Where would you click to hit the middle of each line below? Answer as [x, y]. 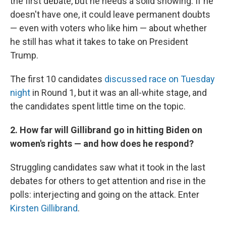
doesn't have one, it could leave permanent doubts [110, 14]
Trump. [24, 55]
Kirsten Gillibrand [44, 208]
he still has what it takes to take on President [99, 42]
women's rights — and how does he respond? [102, 144]
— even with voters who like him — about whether [108, 28]
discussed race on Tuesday [160, 79]
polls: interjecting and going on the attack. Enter [105, 194]
